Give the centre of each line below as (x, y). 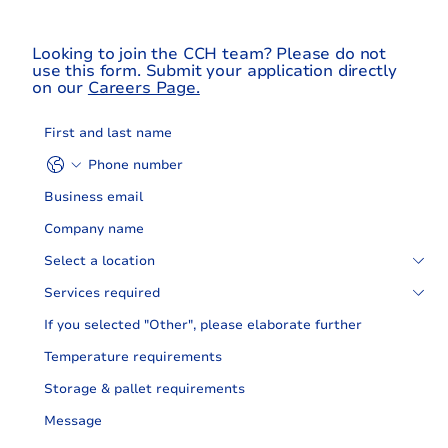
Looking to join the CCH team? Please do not (209, 53)
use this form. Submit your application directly (214, 70)
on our (60, 87)
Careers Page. (143, 87)
